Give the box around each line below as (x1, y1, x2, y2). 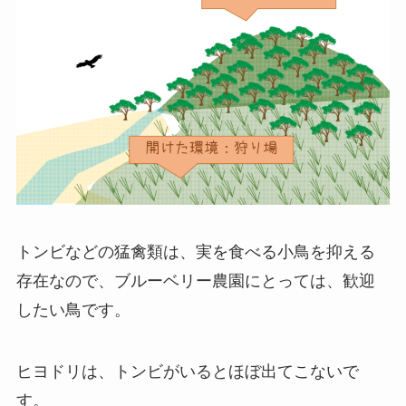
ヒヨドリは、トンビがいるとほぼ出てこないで (15, 362, 359, 381)
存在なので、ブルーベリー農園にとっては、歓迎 (15, 271, 375, 290)
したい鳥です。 (15, 300, 130, 319)
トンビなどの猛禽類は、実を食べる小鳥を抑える (15, 242, 375, 261)
